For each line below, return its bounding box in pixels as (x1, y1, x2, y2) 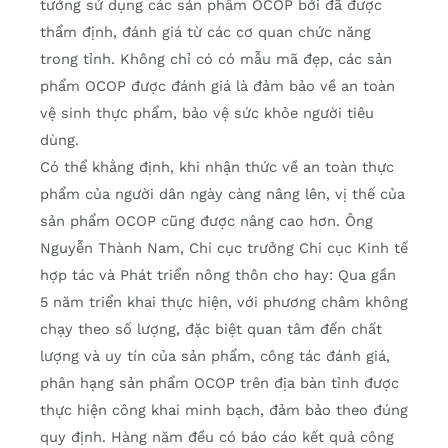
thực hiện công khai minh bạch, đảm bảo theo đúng (40, 401, 408, 420)
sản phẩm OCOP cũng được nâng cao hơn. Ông (40, 212, 373, 231)
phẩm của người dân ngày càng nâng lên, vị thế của (40, 185, 405, 204)
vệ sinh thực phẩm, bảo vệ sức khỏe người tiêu (40, 104, 374, 123)
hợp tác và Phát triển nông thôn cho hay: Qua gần (40, 266, 396, 285)
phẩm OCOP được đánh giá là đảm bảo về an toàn (40, 77, 395, 96)
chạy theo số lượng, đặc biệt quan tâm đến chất (40, 320, 382, 339)
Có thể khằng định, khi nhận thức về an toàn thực (40, 158, 394, 177)
